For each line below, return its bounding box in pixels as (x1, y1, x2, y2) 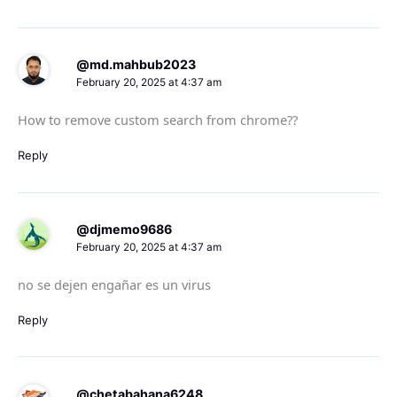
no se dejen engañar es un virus (18, 276, 211, 294)
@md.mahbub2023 (75, 56, 196, 72)
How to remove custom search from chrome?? (18, 111, 298, 129)
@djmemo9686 (75, 221, 172, 237)
